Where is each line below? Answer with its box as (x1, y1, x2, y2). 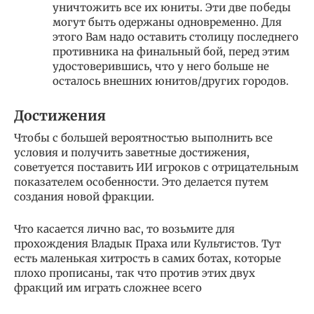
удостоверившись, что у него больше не (53, 60, 269, 74)
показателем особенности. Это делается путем (14, 175, 268, 189)
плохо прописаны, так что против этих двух (14, 266, 255, 280)
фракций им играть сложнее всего (14, 281, 202, 295)
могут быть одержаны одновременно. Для (53, 15, 282, 29)
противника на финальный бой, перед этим (53, 45, 289, 59)
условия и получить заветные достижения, (14, 146, 250, 160)
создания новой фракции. (14, 190, 154, 204)
